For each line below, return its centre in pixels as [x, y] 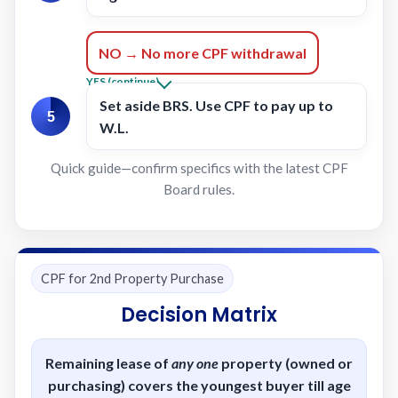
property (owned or [286, 363]
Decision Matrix [199, 315]
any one [195, 363]
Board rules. [199, 189]
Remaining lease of [108, 363]
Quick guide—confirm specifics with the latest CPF [199, 168]
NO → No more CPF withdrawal [203, 53]
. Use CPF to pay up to [261, 105]
